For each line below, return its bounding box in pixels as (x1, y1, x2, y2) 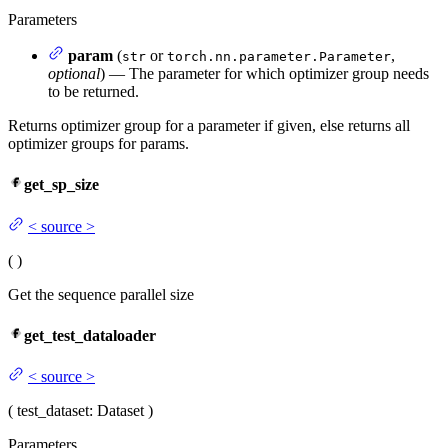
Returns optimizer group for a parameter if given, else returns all (8, 117, 410, 135)
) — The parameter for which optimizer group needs (100, 65, 429, 83)
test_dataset (17, 402, 89, 420)
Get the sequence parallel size (8, 285, 194, 303)
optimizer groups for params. (8, 135, 189, 153)
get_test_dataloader (24, 326, 156, 344)
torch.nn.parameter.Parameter (167, 49, 391, 65)
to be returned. (48, 83, 139, 101)
